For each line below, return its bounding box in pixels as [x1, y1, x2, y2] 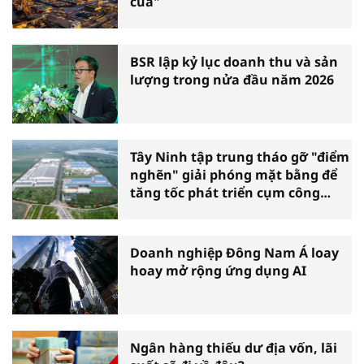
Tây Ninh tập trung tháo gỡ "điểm [130, 148, 349, 167]
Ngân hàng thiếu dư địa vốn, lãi [130, 339, 337, 357]
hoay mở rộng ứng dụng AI [130, 261, 306, 279]
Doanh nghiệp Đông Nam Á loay [130, 243, 339, 262]
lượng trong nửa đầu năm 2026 [130, 70, 334, 89]
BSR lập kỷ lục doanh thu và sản [130, 52, 338, 71]
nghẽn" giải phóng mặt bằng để [130, 166, 337, 184]
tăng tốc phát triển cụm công [130, 184, 320, 202]
